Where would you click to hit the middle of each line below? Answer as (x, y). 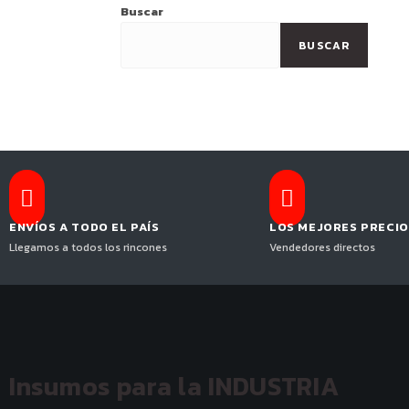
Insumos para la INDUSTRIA (174, 386)
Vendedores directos (322, 247)
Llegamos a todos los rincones (88, 247)
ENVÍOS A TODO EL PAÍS (84, 227)
